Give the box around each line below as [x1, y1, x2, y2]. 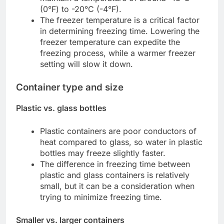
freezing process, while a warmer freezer [40, 47, 195, 58]
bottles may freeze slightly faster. [40, 147, 165, 158]
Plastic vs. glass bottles [16, 102, 106, 113]
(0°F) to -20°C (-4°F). [40, 3, 121, 14]
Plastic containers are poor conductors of [40, 125, 196, 136]
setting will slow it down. [40, 58, 133, 69]
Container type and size [16, 81, 123, 93]
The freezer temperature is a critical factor [40, 14, 199, 25]
